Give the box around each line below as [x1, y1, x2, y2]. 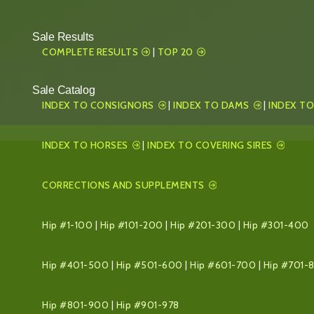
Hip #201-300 [170, 219, 235, 231]
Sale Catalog [32, 84, 95, 96]
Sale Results [32, 31, 94, 43]
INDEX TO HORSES [42, 139, 128, 151]
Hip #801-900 [42, 299, 109, 311]
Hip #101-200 [100, 219, 163, 231]
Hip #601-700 [190, 259, 256, 271]
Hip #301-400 [243, 219, 309, 231]
